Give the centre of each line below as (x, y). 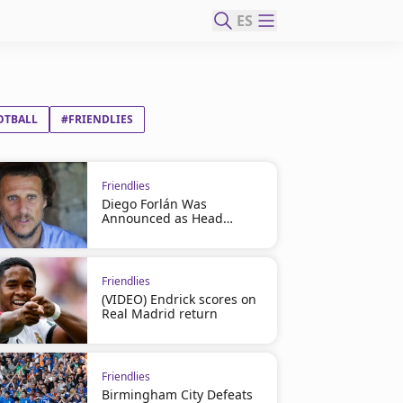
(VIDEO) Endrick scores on (179, 299)
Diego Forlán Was (154, 204)
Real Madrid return (159, 313)
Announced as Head (162, 218)
